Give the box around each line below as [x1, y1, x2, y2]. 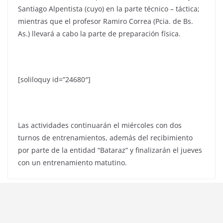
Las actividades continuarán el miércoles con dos [18, 120, 182, 130]
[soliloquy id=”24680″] [18, 75, 91, 85]
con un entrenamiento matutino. [18, 158, 127, 168]
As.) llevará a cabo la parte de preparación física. [18, 29, 181, 39]
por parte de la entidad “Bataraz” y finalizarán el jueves [18, 145, 202, 155]
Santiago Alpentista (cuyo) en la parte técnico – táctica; [18, 4, 200, 14]
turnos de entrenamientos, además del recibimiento [18, 133, 193, 143]
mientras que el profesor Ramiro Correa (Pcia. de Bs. [18, 16, 193, 26]
